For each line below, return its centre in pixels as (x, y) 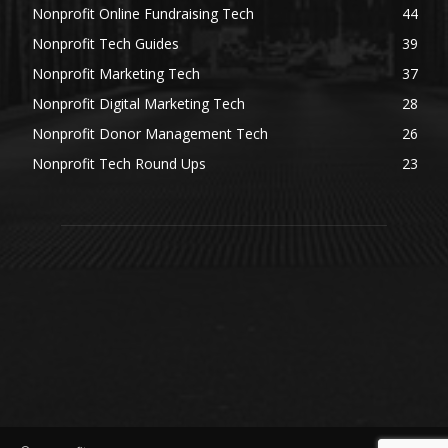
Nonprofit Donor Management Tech (150, 133)
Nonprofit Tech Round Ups (119, 163)
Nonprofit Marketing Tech (116, 73)
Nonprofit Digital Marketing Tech (138, 103)
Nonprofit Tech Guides (105, 43)
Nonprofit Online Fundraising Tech (143, 13)
